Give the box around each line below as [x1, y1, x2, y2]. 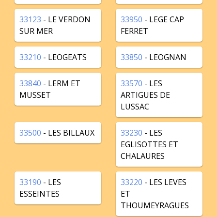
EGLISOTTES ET [121, 139, 178, 150]
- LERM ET [41, 78, 80, 89]
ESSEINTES [19, 188, 60, 199]
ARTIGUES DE [121, 90, 170, 100]
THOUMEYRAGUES [121, 200, 189, 211]
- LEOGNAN [142, 52, 186, 62]
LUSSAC [121, 101, 149, 112]
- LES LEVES [142, 177, 186, 187]
